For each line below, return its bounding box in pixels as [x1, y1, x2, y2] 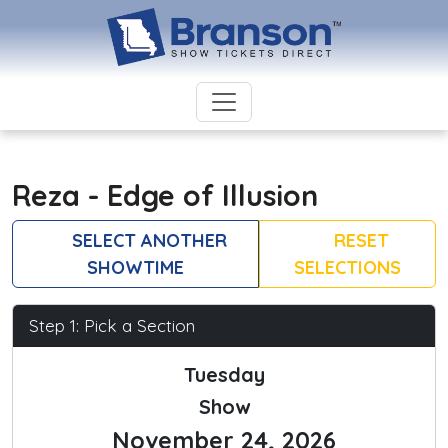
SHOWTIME [86, 256, 184, 280]
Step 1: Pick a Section [29, 315, 195, 337]
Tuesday [183, 362, 265, 388]
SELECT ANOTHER [66, 229, 227, 253]
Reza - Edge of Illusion [12, 177, 318, 214]
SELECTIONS [293, 256, 401, 280]
